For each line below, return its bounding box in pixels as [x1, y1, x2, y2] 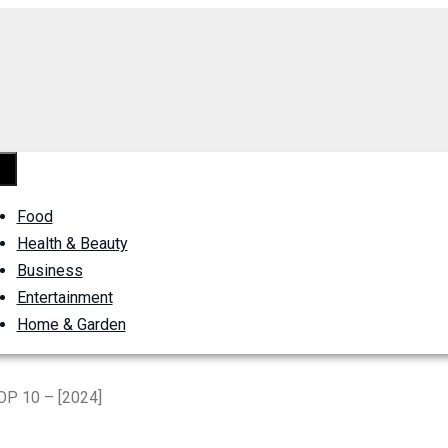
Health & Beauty [16, 234, 128, 253]
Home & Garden [16, 315, 126, 334]
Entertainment [16, 288, 113, 307]
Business [16, 261, 83, 280]
